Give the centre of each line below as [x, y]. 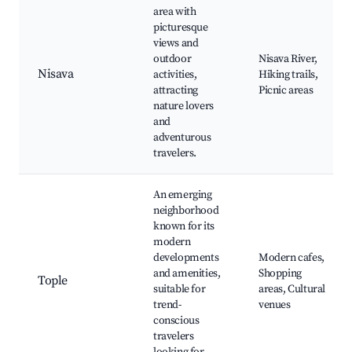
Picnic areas [286, 91]
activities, [175, 75]
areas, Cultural [292, 290]
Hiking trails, [288, 75]
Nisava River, [288, 59]
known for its [184, 227]
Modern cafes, [291, 258]
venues [275, 305]
